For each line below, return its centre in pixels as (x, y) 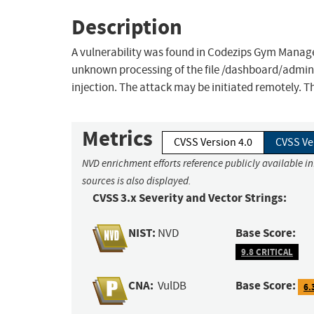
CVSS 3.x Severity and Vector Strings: (190, 198)
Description (127, 27)
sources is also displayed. (137, 181)
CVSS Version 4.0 (213, 143)
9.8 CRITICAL (267, 252)
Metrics (117, 139)
